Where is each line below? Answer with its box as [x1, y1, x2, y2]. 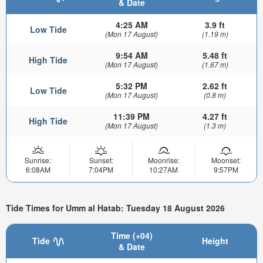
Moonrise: [147, 155, 180, 166]
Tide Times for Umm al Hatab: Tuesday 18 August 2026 [6, 201, 225, 214]
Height [201, 234, 228, 247]
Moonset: [211, 155, 241, 166]
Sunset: [89, 155, 113, 166]
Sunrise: [25, 155, 51, 166]
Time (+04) [110, 229, 153, 241]
